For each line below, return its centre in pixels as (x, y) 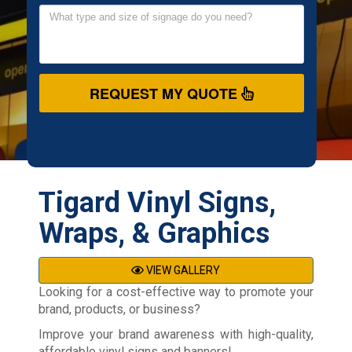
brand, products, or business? (119, 309)
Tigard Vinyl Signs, (157, 202)
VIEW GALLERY (182, 270)
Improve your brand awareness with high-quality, (176, 334)
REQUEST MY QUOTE (165, 93)
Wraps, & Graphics (154, 233)
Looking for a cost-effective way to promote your (176, 291)
